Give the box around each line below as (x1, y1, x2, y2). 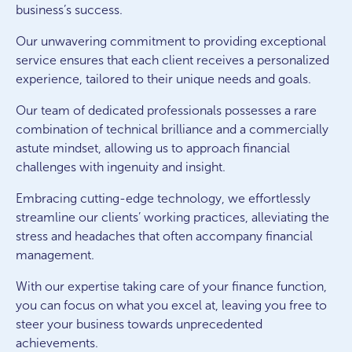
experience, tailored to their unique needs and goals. (16, 72, 311, 86)
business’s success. (16, 3, 123, 16)
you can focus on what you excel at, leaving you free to (16, 299, 327, 312)
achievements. (16, 336, 98, 350)
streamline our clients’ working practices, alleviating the (16, 211, 329, 224)
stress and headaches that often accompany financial (16, 229, 313, 243)
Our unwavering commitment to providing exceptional (16, 35, 326, 48)
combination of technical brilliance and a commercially (16, 123, 328, 136)
